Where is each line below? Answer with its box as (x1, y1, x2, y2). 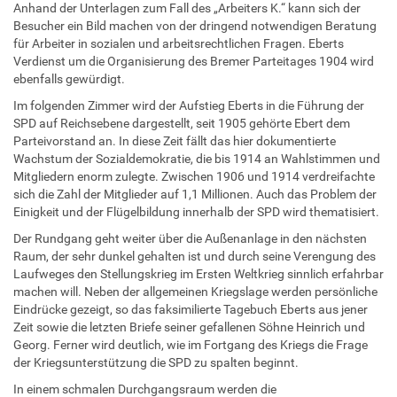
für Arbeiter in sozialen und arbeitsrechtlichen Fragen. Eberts (13, 35, 344, 51)
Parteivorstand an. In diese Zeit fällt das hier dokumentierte (13, 133, 336, 148)
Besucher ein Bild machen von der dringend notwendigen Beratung (13, 18, 377, 33)
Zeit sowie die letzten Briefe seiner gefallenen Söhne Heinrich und (13, 319, 365, 334)
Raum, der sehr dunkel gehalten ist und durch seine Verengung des (13, 248, 376, 263)
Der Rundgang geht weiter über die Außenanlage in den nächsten (13, 230, 367, 245)
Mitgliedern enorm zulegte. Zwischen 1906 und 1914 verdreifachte (13, 168, 375, 183)
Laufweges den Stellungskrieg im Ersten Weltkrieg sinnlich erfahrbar (13, 266, 384, 281)
